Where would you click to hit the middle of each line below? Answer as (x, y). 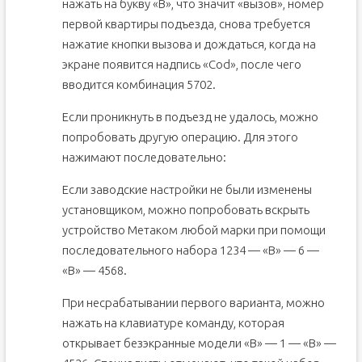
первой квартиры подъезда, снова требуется (186, 24)
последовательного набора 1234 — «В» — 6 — (190, 250)
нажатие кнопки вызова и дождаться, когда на (189, 44)
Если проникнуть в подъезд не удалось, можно (190, 117)
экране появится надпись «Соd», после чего (181, 64)
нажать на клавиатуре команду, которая (173, 323)
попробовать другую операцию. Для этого (180, 137)
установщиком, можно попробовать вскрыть (185, 210)
